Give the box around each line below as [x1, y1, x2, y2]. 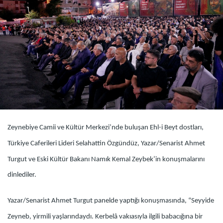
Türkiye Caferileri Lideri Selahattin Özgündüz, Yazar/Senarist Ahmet [7, 139, 205, 147]
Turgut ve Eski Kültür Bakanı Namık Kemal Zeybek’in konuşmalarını [7, 155, 205, 163]
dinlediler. [7, 171, 36, 179]
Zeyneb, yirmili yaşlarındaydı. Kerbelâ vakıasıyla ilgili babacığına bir [7, 213, 203, 221]
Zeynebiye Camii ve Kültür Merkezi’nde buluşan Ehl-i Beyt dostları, [7, 124, 204, 132]
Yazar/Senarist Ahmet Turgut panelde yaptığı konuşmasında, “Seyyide [7, 197, 214, 205]
